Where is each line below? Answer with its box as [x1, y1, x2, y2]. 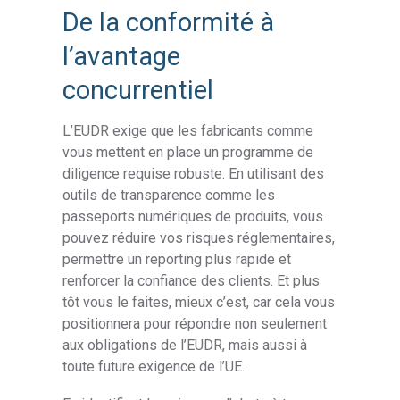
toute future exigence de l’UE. [62, 358, 246, 376]
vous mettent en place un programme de [62, 144, 314, 162]
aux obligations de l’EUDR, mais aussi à [62, 337, 308, 354]
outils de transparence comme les [62, 187, 276, 204]
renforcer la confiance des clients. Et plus [62, 272, 321, 290]
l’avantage [62, 41, 181, 72]
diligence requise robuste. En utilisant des [62, 165, 325, 183]
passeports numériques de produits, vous [62, 208, 324, 226]
